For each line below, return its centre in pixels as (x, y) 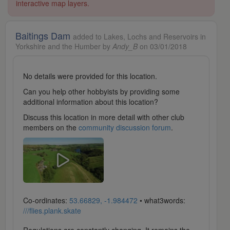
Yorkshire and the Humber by (64, 46)
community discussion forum (125, 128)
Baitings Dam (44, 36)
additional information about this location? (91, 102)
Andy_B (125, 46)
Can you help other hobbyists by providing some (101, 92)
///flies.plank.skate (52, 211)
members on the (51, 128)
